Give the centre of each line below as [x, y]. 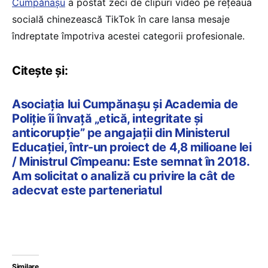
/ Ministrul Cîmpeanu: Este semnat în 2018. [131, 161]
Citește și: [40, 70]
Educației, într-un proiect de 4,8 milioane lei [132, 147]
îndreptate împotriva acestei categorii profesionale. [128, 36]
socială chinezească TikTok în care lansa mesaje [121, 19]
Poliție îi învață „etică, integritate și [107, 118]
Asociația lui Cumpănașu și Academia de [125, 104]
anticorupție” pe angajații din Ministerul [121, 133]
